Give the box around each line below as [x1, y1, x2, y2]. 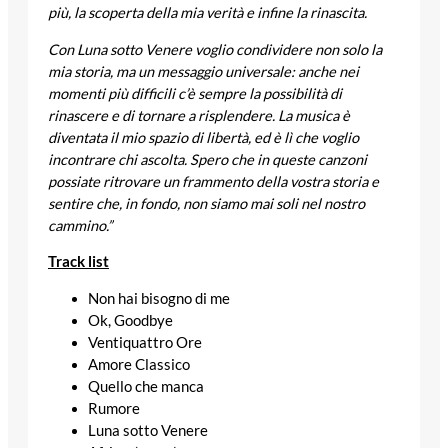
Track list [48, 253, 109, 271]
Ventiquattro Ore [88, 333, 202, 351]
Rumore [88, 399, 140, 417]
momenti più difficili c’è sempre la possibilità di [48, 84, 342, 102]
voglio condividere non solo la [192, 40, 382, 58]
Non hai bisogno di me [88, 289, 230, 307]
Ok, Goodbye [88, 311, 173, 329]
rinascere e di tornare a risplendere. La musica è [48, 106, 350, 124]
